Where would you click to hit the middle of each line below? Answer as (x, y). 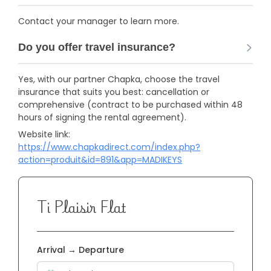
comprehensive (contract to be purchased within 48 (130, 105)
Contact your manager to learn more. (99, 21)
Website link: (44, 134)
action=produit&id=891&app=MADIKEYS (100, 160)
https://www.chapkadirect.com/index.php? (109, 147)
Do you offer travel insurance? (97, 47)
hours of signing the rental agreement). (102, 117)
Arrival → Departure (80, 250)
